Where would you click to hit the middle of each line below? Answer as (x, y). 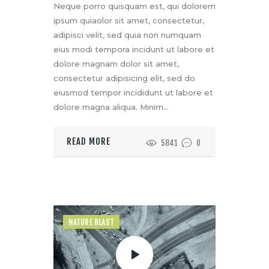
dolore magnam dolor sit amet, (116, 63)
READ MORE (89, 141)
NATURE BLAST (91, 222)
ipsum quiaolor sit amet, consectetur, (129, 20)
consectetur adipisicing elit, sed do (124, 78)
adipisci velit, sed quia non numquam (127, 35)
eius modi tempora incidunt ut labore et (134, 49)
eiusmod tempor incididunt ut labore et (133, 92)
